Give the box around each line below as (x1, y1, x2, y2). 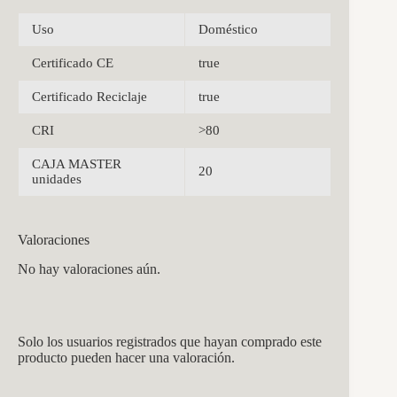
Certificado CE (32, 56, 113, 71)
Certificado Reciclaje (32, 90, 147, 105)
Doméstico (198, 22, 258, 37)
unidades (32, 172, 82, 187)
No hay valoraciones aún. (18, 261, 160, 276)
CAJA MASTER (32, 157, 121, 172)
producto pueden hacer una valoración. (18, 349, 235, 365)
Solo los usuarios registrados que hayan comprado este (18, 333, 322, 349)
